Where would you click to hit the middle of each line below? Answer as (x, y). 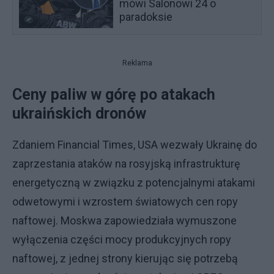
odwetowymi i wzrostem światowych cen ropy (125, 202)
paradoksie (146, 17)
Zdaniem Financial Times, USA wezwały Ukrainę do (135, 145)
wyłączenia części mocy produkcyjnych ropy (122, 239)
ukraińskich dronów (79, 113)
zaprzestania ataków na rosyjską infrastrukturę (126, 164)
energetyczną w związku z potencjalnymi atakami (134, 183)
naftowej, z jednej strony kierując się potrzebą (125, 258)
